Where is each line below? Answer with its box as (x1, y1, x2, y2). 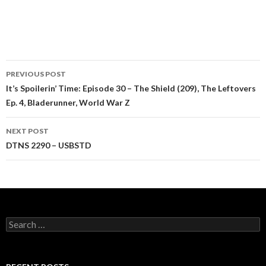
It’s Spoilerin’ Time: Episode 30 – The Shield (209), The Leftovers (6, 83, 256, 93)
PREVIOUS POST (6, 69, 66, 78)
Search (5, 217, 31, 227)
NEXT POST (6, 126, 49, 135)
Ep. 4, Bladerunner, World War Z (6, 97, 130, 107)
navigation (5, 81, 80, 100)
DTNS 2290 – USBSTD (6, 140, 91, 150)
